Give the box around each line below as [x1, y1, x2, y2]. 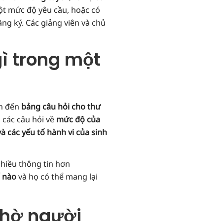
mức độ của [56, 113, 100, 125]
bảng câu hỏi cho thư [21, 101, 101, 112]
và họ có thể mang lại [16, 171, 98, 182]
